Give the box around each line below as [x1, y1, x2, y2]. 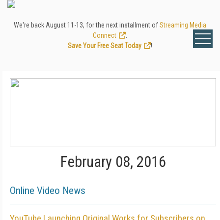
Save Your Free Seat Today [68, 42, 141, 50]
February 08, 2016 [60, 153, 166, 171]
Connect [93, 31, 116, 39]
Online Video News [10, 185, 85, 196]
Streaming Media [160, 21, 206, 29]
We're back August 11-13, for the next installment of [14, 21, 160, 29]
